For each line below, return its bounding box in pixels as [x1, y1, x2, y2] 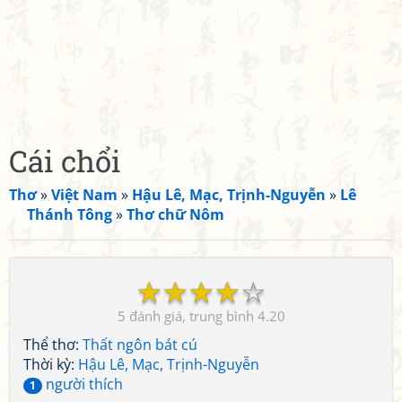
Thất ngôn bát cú [83, 335, 197, 354]
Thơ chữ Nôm [127, 205, 224, 224]
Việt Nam [51, 185, 118, 205]
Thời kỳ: [23, 354, 78, 374]
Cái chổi [9, 141, 121, 180]
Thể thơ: [23, 335, 83, 354]
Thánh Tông [27, 205, 112, 224]
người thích [42, 374, 123, 394]
